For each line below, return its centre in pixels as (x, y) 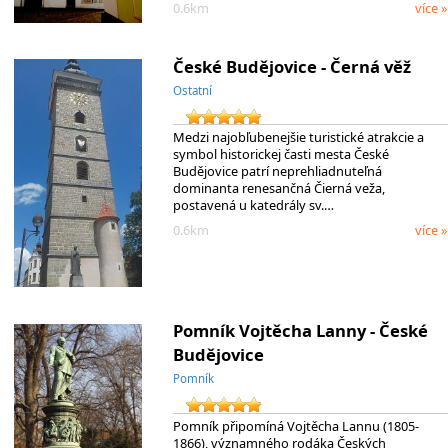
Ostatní (192, 90)
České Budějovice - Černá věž (291, 66)
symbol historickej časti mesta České (280, 154)
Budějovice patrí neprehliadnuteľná (277, 171)
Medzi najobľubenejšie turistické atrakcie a (298, 137)
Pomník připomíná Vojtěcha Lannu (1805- (295, 425)
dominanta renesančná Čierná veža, (278, 188)
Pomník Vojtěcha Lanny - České (300, 331)
